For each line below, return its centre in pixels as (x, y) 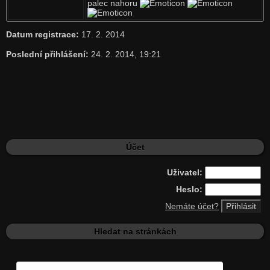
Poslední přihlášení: (47, 54)
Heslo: (190, 189)
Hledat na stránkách (135, 231)
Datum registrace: (42, 34)
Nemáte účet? (192, 206)
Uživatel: (185, 172)
